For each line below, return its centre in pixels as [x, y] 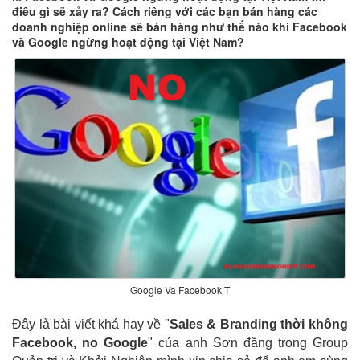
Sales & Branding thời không [259, 325]
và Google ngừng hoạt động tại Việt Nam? [128, 42]
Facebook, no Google [80, 343]
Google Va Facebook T [180, 290]
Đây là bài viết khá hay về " [91, 325]
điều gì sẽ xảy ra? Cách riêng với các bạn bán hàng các [165, 11]
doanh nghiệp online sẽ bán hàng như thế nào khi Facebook [180, 27]
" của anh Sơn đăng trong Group [248, 343]
